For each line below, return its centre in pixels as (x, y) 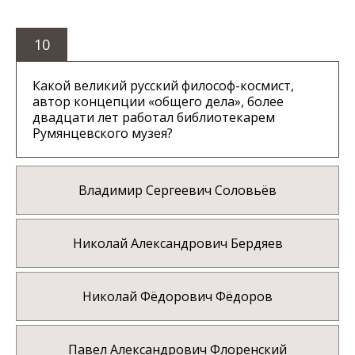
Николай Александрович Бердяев (177, 244)
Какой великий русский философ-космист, (163, 86)
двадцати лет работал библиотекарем (154, 118)
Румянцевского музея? (103, 134)
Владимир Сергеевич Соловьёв (177, 191)
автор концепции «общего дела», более (158, 102)
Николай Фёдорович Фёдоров (177, 297)
